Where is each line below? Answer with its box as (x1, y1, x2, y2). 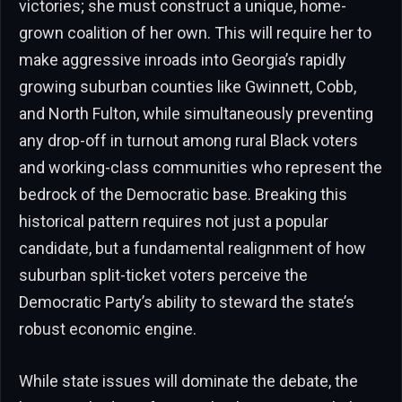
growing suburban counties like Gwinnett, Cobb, (19, 77, 356, 97)
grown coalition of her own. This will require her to (19, 23, 371, 43)
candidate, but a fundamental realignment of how (19, 239, 366, 258)
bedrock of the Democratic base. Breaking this (19, 185, 347, 205)
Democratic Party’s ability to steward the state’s (19, 293, 354, 312)
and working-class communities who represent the (19, 158, 382, 178)
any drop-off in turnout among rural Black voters (19, 131, 358, 151)
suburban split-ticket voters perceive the (19, 266, 308, 285)
